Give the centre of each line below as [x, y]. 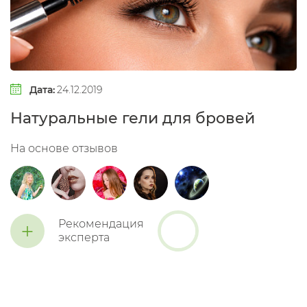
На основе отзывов [64, 149]
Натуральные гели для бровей [133, 119]
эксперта [84, 238]
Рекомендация [101, 224]
